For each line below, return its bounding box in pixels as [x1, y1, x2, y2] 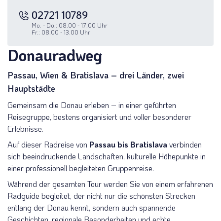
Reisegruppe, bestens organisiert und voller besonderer [7, 111, 191, 122]
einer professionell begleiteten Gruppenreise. [7, 162, 154, 173]
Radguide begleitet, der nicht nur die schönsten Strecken [7, 190, 195, 201]
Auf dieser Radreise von [7, 139, 89, 149]
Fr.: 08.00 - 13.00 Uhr [32, 28, 90, 36]
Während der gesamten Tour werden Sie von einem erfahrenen [7, 178, 213, 189]
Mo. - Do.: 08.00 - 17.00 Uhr [32, 21, 108, 29]
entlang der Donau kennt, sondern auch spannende [7, 202, 176, 213]
